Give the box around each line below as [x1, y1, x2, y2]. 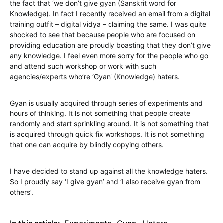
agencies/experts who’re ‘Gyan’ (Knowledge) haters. [10, 72, 180, 81]
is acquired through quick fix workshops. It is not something [10, 129, 204, 138]
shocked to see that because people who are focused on [10, 30, 195, 39]
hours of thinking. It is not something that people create [10, 109, 190, 117]
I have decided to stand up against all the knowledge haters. [10, 166, 208, 175]
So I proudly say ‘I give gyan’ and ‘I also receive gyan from [10, 177, 200, 186]
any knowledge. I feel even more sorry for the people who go [10, 51, 208, 60]
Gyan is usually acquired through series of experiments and [10, 98, 203, 107]
